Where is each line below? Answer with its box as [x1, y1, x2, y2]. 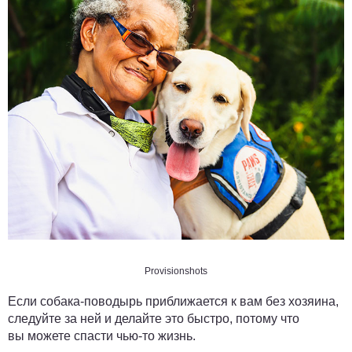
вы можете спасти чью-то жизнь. [8, 329, 196, 343]
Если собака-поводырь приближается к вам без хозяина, [8, 295, 339, 309]
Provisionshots [145, 266, 207, 277]
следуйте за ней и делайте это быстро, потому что [8, 312, 299, 326]
